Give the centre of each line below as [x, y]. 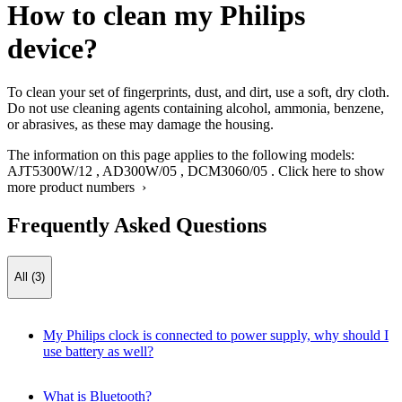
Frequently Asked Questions [137, 226]
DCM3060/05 [227, 171]
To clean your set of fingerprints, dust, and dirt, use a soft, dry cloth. [198, 92]
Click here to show [332, 171]
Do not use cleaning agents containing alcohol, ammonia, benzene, [196, 109]
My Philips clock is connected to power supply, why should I [216, 335]
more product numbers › [77, 188]
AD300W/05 [140, 171]
